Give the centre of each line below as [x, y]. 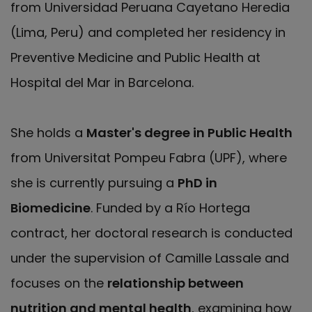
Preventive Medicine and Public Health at [135, 57]
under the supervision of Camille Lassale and [150, 258]
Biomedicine [50, 208]
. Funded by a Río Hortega [170, 208]
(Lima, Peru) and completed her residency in [148, 32]
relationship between [175, 283]
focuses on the [59, 283]
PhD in [197, 183]
